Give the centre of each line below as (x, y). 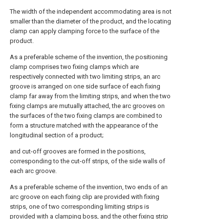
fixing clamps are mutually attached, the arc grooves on (87, 106)
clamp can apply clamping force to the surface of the (85, 31)
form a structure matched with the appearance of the (84, 125)
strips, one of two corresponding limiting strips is (79, 207)
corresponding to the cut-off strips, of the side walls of (88, 161)
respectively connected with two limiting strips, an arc (85, 77)
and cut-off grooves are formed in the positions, (78, 151)
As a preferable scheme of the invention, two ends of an (89, 187)
